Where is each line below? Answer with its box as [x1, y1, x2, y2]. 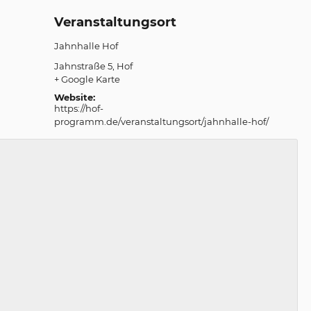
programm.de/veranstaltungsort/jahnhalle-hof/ [53, 116, 269, 127]
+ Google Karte [53, 74, 120, 85]
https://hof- [53, 103, 103, 114]
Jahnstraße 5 [53, 60, 112, 72]
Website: [53, 92, 95, 103]
